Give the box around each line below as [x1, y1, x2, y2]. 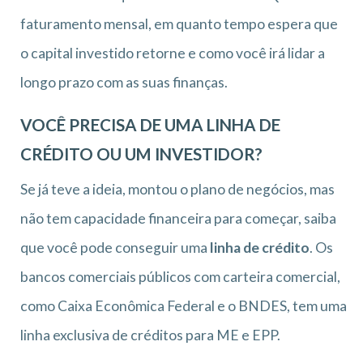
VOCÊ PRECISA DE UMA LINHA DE [20, 114, 280, 135]
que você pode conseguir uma [20, 238, 210, 256]
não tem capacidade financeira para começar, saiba [20, 209, 336, 227]
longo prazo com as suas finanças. [20, 73, 228, 91]
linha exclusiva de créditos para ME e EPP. [20, 326, 280, 344]
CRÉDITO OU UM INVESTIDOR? [20, 143, 263, 164]
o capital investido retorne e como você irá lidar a [20, 44, 325, 62]
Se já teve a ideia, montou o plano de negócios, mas [20, 180, 335, 198]
